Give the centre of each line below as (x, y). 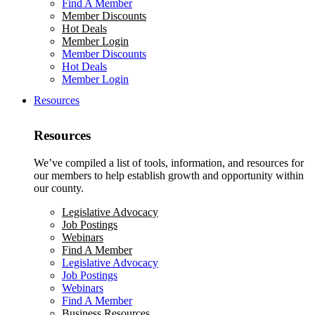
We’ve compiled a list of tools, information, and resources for (169, 163)
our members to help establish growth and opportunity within (169, 175)
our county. (59, 188)
